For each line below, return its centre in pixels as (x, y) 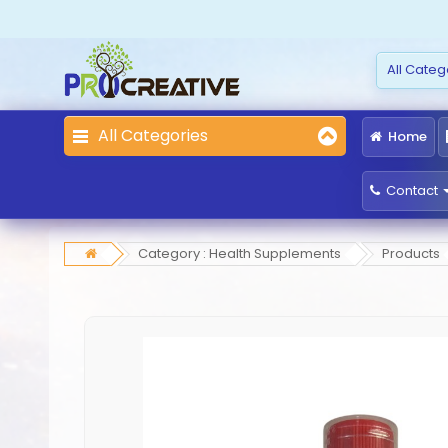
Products (411, 253)
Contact (411, 190)
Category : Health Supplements (239, 253)
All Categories (153, 135)
